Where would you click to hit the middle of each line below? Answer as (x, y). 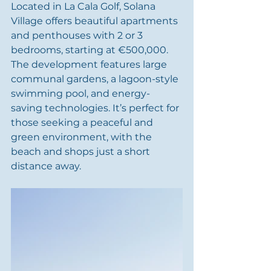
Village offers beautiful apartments (96, 21)
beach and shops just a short (82, 152)
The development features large (90, 64)
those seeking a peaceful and (83, 122)
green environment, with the (83, 137)
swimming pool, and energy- (80, 93)
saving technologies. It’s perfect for (96, 108)
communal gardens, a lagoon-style (96, 79)
